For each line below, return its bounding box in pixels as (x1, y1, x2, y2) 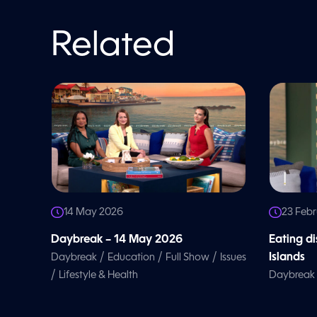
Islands (269, 251, 305, 263)
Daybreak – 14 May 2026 (51, 234, 183, 246)
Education (108, 252, 155, 263)
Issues (220, 252, 246, 263)
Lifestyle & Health (59, 270, 138, 280)
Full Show (166, 252, 209, 263)
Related (51, 30, 175, 64)
